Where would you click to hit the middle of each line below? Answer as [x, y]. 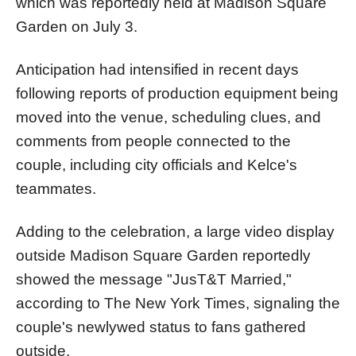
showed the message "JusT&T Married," [154, 279]
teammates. [56, 188]
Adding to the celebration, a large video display [175, 231]
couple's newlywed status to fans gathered [161, 327]
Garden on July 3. [77, 26]
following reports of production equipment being [177, 93]
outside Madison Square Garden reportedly [163, 255]
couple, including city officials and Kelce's [157, 164]
